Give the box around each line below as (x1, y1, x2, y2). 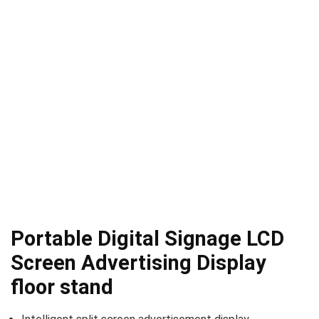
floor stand (11, 275, 113, 300)
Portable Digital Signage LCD (11, 226, 284, 251)
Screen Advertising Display (11, 251, 266, 276)
